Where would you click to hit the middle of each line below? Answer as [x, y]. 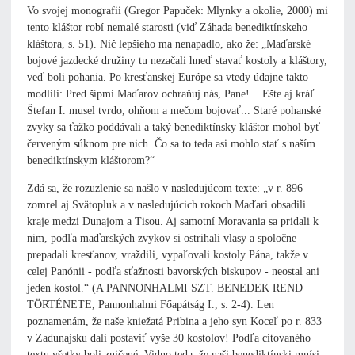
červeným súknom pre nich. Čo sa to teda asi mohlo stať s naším [171, 144]
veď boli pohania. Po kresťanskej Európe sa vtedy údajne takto [168, 78]
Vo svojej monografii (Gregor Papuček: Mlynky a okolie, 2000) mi [177, 11]
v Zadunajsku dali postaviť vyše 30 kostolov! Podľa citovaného [169, 338]
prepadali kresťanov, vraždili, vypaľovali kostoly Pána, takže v [168, 255]
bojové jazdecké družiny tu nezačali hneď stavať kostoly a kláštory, [177, 61]
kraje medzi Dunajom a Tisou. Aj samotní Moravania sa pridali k [173, 222]
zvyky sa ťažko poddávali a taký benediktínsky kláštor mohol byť [174, 128]
